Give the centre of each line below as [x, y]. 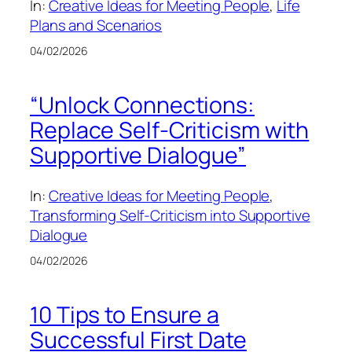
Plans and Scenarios [96, 25]
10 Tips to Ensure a [125, 314]
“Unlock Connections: [142, 104]
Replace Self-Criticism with [170, 130]
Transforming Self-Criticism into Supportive [170, 216]
